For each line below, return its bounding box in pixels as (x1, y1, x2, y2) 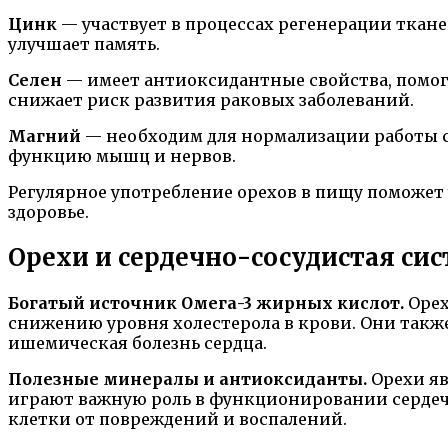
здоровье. (8, 202, 89, 223)
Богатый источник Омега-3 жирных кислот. (8, 293, 404, 314)
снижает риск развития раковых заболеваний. (8, 90, 414, 111)
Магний (8, 126, 81, 147)
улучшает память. (8, 34, 160, 55)
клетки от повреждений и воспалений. (8, 409, 347, 430)
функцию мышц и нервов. (8, 146, 236, 167)
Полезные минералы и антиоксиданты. (8, 369, 367, 390)
